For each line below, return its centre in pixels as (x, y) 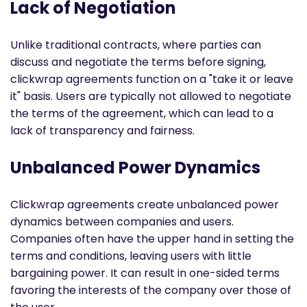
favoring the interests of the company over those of (151, 290)
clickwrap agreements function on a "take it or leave (152, 79)
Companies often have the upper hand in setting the (152, 238)
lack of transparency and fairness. (102, 130)
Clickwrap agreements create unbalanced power (145, 204)
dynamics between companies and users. (122, 221)
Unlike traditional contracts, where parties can (136, 45)
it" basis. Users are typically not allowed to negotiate (151, 96)
